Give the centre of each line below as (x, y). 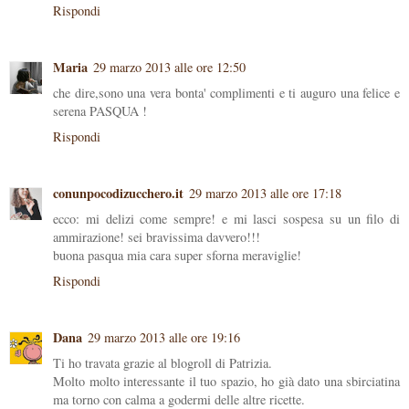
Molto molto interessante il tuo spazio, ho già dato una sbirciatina (226, 382)
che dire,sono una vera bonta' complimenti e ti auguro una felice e (226, 93)
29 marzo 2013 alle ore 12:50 (169, 68)
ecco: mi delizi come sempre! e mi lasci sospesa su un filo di (226, 219)
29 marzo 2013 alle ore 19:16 (164, 338)
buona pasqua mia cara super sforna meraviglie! (177, 256)
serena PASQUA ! (100, 111)
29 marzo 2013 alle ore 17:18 (265, 194)
